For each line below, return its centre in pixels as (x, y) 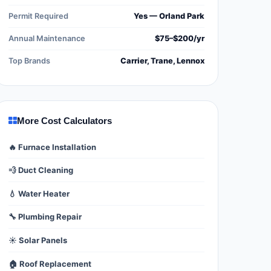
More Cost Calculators (64, 120)
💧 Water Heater (39, 193)
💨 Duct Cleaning (41, 170)
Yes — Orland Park (169, 16)
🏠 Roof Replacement (50, 263)
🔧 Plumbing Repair (45, 217)
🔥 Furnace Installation (52, 147)
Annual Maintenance (47, 38)
